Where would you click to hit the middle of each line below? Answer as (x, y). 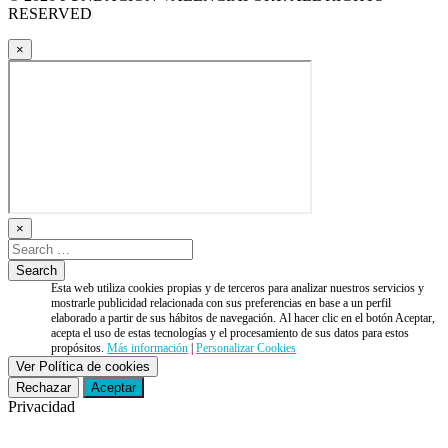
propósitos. (79, 347)
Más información (148, 347)
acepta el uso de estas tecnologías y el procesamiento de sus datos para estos (230, 332)
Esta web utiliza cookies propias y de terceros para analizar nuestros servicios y (238, 287)
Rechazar (43, 387)
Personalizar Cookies (246, 347)
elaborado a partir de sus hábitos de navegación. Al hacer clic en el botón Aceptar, (243, 317)
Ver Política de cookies (83, 366)
